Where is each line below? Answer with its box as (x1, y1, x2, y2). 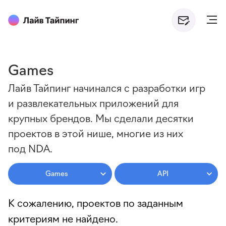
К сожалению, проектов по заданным (8, 195, 183, 209)
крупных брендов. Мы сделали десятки (8, 110, 194, 125)
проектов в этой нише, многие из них (8, 126, 183, 140)
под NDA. (8, 141, 52, 155)
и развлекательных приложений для (8, 95, 179, 109)
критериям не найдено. (8, 210, 118, 225)
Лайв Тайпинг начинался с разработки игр (8, 80, 205, 94)
